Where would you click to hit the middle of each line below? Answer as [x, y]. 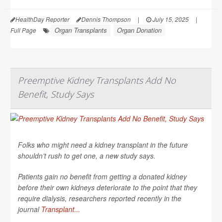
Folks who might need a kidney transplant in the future [103, 144]
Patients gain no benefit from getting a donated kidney [102, 176]
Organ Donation [139, 30]
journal [29, 209]
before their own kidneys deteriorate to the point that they [108, 187]
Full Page [23, 30]
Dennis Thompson [106, 19]
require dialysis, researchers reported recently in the [100, 198]
